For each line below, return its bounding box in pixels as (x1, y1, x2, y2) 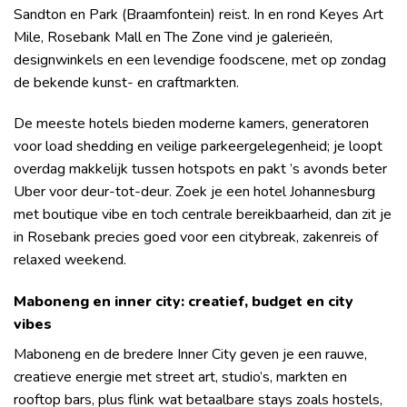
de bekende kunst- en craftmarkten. (14, 72, 239, 93)
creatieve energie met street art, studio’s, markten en (14, 367, 347, 388)
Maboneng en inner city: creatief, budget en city (14, 292, 353, 313)
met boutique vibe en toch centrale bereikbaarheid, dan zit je (14, 204, 392, 225)
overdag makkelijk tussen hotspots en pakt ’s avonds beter (14, 159, 387, 180)
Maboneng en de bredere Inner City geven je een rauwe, (14, 344, 367, 365)
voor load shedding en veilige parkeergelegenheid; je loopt (14, 136, 382, 157)
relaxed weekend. (14, 250, 126, 271)
